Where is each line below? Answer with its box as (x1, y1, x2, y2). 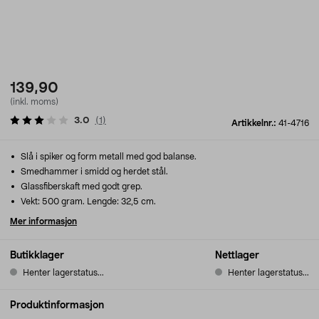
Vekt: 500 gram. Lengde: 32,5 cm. (19, 197, 156, 206)
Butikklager (10, 251, 64, 261)
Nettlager (215, 251, 259, 261)
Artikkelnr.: (231, 119, 278, 127)
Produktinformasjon (10, 300, 104, 310)
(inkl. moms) (10, 98, 58, 106)
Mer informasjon (10, 217, 77, 226)
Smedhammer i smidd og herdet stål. (19, 167, 168, 176)
